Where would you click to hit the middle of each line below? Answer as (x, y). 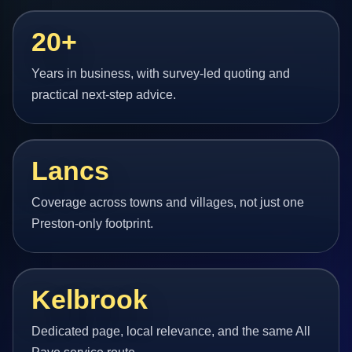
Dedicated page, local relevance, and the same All (171, 332)
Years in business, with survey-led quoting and (161, 73)
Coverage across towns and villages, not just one (168, 202)
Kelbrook (90, 300)
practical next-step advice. (104, 94)
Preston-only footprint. (93, 223)
